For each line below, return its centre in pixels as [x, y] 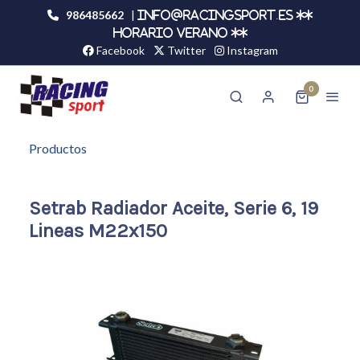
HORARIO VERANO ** [180, 33]
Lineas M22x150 [98, 231]
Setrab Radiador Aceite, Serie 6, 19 [174, 209]
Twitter [185, 50]
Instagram [251, 50]
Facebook [119, 50]
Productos [58, 149]
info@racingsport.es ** [225, 15]
